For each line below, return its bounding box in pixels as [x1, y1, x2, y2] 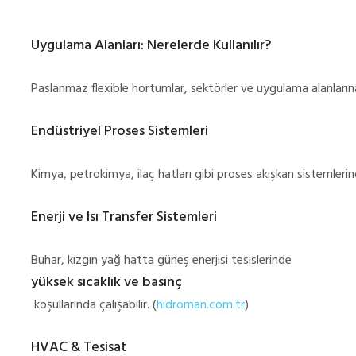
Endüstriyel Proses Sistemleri [31, 120, 208, 144]
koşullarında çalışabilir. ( [31, 295, 157, 316]
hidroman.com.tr [157, 295, 245, 316]
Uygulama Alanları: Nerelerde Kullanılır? [31, 34, 271, 58]
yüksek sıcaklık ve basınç [31, 271, 182, 295]
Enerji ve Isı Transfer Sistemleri [31, 206, 217, 230]
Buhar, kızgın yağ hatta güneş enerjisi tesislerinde [31, 250, 295, 272]
